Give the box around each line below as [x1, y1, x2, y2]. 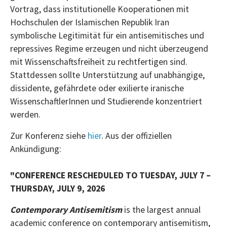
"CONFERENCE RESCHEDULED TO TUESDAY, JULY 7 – [10, 169, 211, 181]
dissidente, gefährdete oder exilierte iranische [10, 82, 184, 94]
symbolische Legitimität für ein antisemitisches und [10, 29, 204, 41]
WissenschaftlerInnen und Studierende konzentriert [10, 95, 202, 107]
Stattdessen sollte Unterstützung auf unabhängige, [10, 69, 205, 81]
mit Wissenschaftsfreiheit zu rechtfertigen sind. [10, 56, 187, 67]
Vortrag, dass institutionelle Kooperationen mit [10, 3, 189, 15]
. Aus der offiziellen [101, 130, 172, 141]
